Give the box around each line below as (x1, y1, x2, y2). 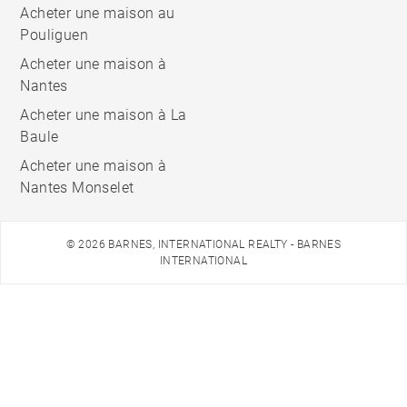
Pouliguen (20, 26, 89, 45)
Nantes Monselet (20, 179, 134, 197)
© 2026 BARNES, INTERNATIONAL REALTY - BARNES (65, 238, 342, 252)
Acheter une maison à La (20, 106, 187, 124)
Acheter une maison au (20, 5, 175, 23)
